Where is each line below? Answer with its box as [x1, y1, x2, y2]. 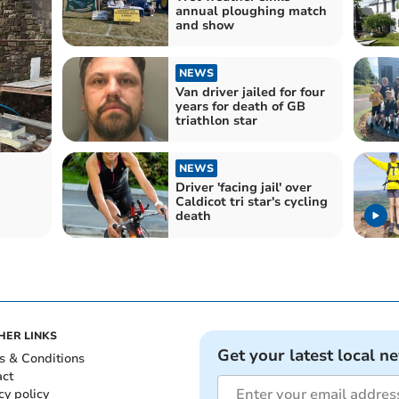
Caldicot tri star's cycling [175, 193, 328, 211]
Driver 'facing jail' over [175, 179, 312, 197]
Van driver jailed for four [175, 84, 325, 102]
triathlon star [175, 112, 257, 130]
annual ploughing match [175, 2, 327, 20]
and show [175, 16, 234, 34]
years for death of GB [175, 98, 305, 116]
